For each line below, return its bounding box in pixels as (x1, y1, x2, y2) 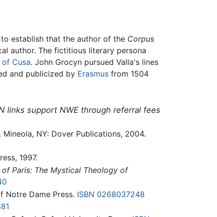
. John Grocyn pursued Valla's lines (31, 57, 158, 67)
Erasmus (77, 68, 108, 78)
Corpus (127, 33, 154, 44)
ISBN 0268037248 (77, 189, 145, 199)
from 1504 (108, 68, 149, 78)
